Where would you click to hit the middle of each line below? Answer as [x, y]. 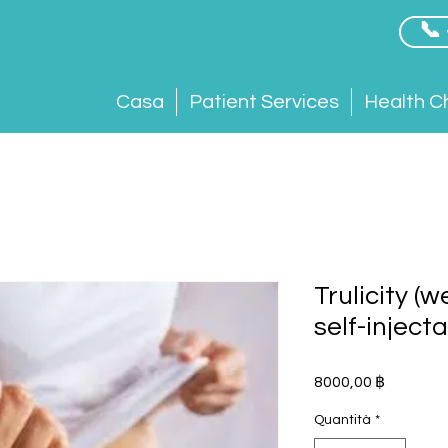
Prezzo [409, 379]
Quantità [342, 420]
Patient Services [264, 102]
